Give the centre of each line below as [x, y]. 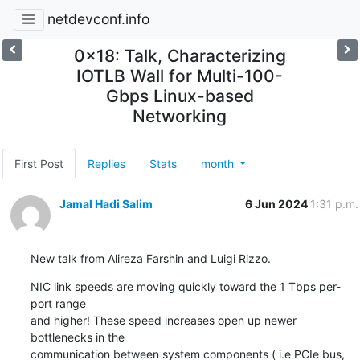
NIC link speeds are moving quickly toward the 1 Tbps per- [185, 286]
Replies [106, 163]
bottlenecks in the [77, 337]
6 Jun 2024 [277, 203]
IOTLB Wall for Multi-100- [180, 76]
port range [58, 303]
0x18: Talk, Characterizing [180, 55]
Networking [180, 116]
